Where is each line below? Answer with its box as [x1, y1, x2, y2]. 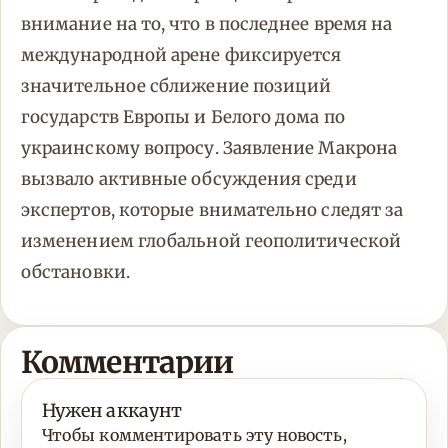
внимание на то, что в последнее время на [21, 13, 393, 36]
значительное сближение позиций [21, 75, 332, 98]
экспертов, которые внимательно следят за [21, 199, 404, 222]
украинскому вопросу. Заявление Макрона [21, 137, 398, 160]
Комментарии [21, 343, 234, 382]
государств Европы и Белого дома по [21, 106, 345, 129]
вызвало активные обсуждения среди [21, 168, 357, 191]
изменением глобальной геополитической [21, 230, 401, 253]
